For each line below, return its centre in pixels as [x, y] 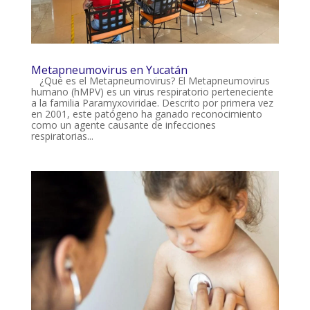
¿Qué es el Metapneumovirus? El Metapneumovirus [150, 81]
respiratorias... [62, 136]
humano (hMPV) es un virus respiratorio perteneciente [152, 92]
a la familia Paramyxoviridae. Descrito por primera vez [152, 103]
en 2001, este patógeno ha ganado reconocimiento [146, 114]
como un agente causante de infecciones [123, 125]
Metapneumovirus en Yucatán [109, 70]
